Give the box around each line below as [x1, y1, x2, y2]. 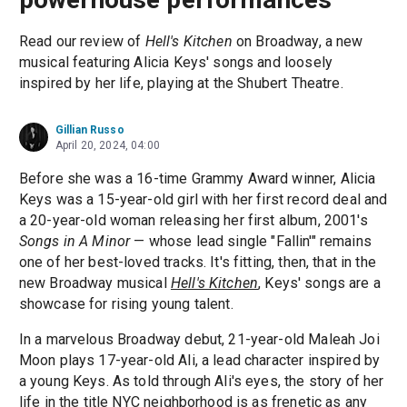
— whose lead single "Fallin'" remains [130, 233, 372, 251]
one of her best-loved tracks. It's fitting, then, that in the [18, 253, 376, 272]
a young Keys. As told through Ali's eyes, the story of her [18, 372, 384, 391]
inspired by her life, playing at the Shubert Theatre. [18, 74, 343, 93]
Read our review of [18, 33, 145, 51]
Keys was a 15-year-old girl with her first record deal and [18, 191, 388, 209]
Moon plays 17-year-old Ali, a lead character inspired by [18, 352, 381, 370]
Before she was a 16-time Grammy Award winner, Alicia [18, 170, 376, 188]
